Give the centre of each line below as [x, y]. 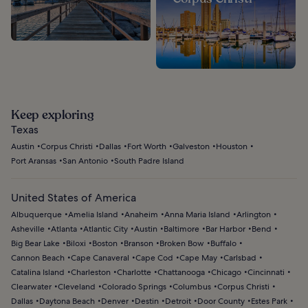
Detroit [178, 301]
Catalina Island [38, 272]
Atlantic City [106, 229]
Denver [115, 301]
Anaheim [141, 214]
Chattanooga [181, 272]
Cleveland [77, 286]
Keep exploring [53, 114]
